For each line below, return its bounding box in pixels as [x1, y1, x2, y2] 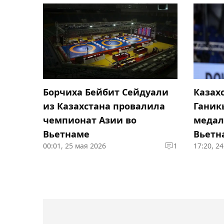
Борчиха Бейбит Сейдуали [43, 85, 168, 98]
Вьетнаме [43, 127, 89, 140]
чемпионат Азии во [43, 113, 136, 126]
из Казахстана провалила [43, 99, 165, 112]
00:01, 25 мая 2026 [43, 140, 106, 150]
